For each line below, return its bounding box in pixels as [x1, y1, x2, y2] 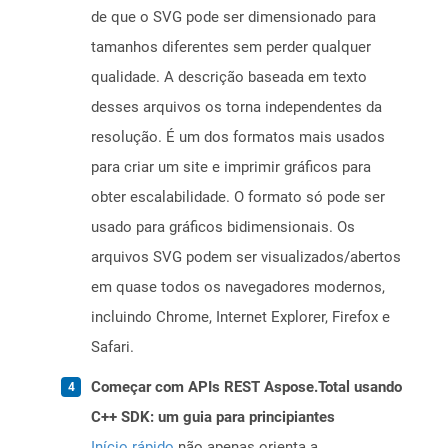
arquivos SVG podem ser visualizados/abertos [91, 248, 401, 267]
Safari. [91, 338, 134, 357]
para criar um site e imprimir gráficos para [91, 158, 371, 177]
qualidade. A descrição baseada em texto [91, 68, 367, 87]
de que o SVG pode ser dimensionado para [91, 8, 376, 27]
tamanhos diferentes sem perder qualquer [91, 38, 371, 57]
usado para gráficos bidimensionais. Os [91, 218, 355, 237]
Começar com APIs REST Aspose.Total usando [91, 378, 402, 397]
